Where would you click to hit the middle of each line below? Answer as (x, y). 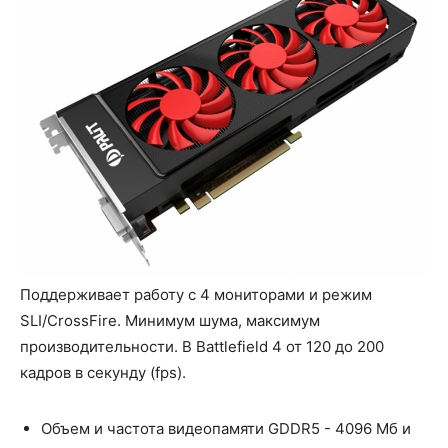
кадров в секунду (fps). (103, 373)
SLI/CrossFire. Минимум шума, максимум (170, 321)
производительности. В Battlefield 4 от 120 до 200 (202, 347)
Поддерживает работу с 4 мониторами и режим (196, 295)
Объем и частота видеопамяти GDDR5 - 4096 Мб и (226, 429)
